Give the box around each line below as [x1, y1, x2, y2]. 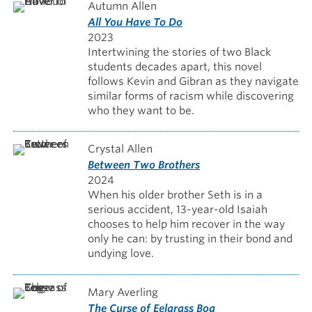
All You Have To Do [88, 15, 183, 29]
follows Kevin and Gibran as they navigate [88, 75, 299, 88]
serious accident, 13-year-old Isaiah [88, 203, 268, 217]
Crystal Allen [88, 143, 153, 156]
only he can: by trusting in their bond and [88, 233, 293, 246]
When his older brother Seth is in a [88, 189, 263, 202]
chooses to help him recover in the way [88, 218, 286, 231]
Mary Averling [88, 286, 159, 299]
